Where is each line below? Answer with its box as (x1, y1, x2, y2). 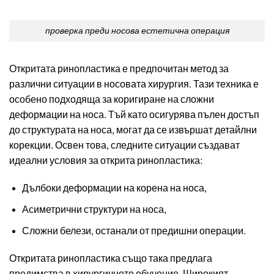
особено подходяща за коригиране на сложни (9, 94, 214, 105)
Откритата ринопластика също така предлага (9, 253, 212, 264)
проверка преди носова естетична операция (45, 25, 229, 35)
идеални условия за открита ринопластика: (9, 155, 203, 166)
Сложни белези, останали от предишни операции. (21, 225, 246, 236)
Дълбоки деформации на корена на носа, (21, 183, 207, 194)
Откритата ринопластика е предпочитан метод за (9, 63, 229, 74)
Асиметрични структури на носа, (21, 204, 166, 215)
